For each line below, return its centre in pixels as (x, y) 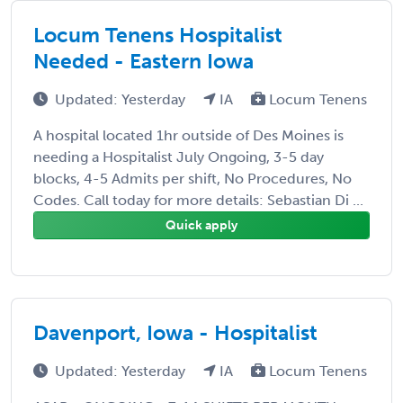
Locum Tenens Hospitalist (158, 35)
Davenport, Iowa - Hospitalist (175, 332)
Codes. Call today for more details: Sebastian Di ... (198, 200)
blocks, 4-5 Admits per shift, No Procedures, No (193, 178)
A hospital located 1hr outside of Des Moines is (188, 135)
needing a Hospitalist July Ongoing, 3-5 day (179, 157)
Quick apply (201, 225)
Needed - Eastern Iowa (143, 61)
